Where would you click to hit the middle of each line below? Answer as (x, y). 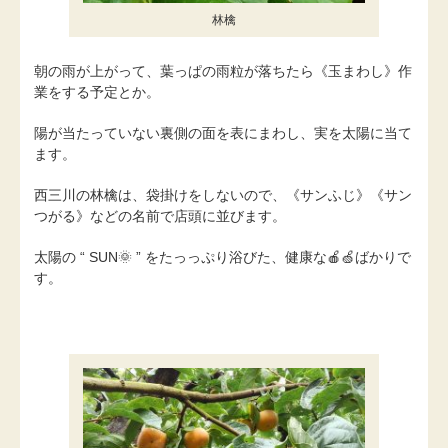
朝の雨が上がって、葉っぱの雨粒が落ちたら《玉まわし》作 (223, 71)
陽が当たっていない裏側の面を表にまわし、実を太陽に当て (223, 132)
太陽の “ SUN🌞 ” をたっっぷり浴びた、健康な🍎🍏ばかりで (222, 256)
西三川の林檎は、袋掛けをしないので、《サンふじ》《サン (223, 194)
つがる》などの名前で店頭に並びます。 (160, 215)
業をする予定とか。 (97, 92)
